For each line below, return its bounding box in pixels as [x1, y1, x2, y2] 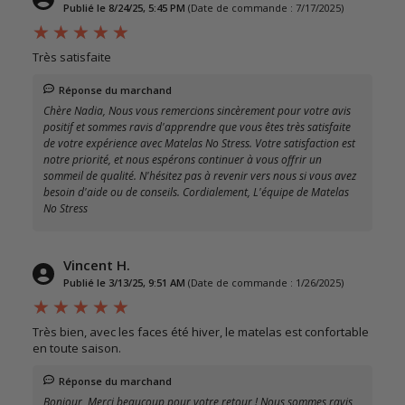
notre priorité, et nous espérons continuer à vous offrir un [43, 152, 322, 168]
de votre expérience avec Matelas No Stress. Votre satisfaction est [43, 136, 355, 152]
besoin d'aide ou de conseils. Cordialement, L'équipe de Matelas [43, 184, 349, 201]
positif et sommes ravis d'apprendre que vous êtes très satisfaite [43, 119, 351, 136]
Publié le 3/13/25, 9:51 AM [63, 276, 185, 290]
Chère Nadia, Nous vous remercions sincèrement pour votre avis [43, 103, 351, 119]
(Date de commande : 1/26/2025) [188, 276, 344, 290]
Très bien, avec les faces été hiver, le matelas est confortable [33, 324, 369, 341]
